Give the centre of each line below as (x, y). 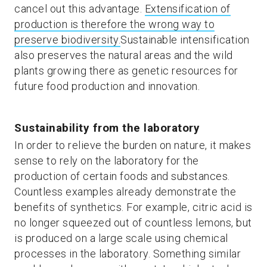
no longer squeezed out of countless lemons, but (133, 223)
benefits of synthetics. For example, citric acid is (133, 207)
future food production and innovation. (107, 86)
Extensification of (187, 9)
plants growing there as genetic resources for (126, 71)
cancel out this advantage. (80, 9)
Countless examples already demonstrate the (125, 192)
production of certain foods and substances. (122, 176)
